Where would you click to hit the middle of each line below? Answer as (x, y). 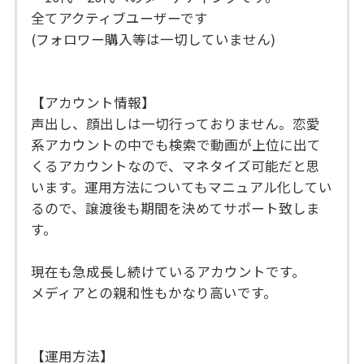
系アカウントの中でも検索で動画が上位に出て (176, 144)
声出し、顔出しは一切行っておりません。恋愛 (176, 123)
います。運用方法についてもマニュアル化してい (182, 186)
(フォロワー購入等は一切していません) (154, 39)
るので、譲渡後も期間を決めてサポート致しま (176, 208)
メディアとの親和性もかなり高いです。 (154, 292)
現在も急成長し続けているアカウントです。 (169, 271)
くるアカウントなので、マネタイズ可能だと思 (176, 165)
